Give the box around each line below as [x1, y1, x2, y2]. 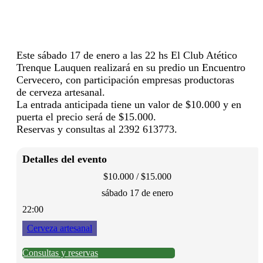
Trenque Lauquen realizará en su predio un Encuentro [16, 61, 245, 73]
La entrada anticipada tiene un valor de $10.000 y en [16, 98, 241, 110]
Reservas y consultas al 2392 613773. [16, 123, 177, 135]
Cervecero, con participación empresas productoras [16, 73, 234, 86]
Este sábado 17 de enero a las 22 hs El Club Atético [16, 49, 237, 61]
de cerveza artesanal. [16, 86, 105, 98]
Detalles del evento [22, 153, 107, 165]
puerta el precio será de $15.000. [16, 110, 156, 123]
